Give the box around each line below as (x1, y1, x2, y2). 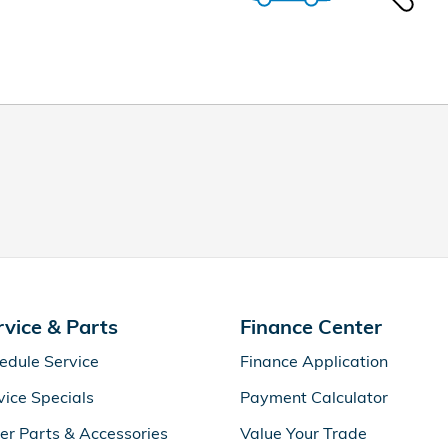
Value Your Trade (240, 423, 367, 443)
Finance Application (240, 351, 388, 371)
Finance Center (240, 314, 382, 339)
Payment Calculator (240, 387, 388, 407)
